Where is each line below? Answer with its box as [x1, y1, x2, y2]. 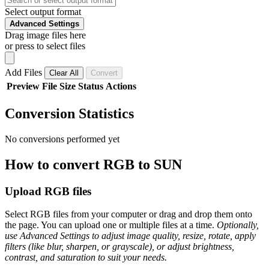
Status [78, 80, 103, 91]
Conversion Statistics [5, 105, 134, 121]
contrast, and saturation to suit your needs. [5, 252, 167, 263]
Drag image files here [5, 29, 86, 40]
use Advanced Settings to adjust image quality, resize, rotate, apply [5, 231, 256, 241]
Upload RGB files [5, 184, 91, 198]
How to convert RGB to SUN [5, 156, 182, 172]
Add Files [5, 67, 44, 77]
